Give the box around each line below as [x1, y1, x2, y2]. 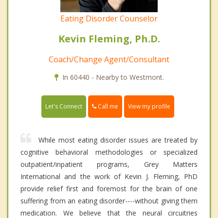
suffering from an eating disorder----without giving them [20, 196, 198, 206]
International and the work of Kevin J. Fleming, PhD [20, 172, 198, 182]
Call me [96, 102, 118, 111]
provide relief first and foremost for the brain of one [20, 184, 198, 194]
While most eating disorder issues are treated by [38, 135, 198, 145]
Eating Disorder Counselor [60, 13, 158, 24]
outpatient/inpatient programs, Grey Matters [20, 160, 198, 169]
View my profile [128, 102, 170, 111]
